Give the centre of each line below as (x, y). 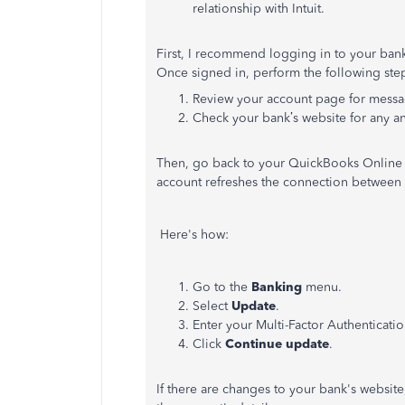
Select (212, 306)
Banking (278, 287)
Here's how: (193, 235)
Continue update (277, 344)
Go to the (222, 287)
